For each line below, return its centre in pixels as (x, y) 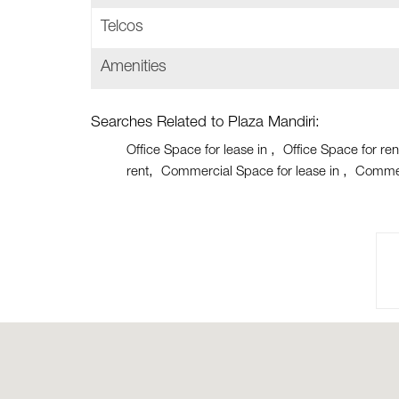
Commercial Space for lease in (252, 172)
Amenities (134, 68)
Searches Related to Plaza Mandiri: (205, 123)
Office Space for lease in (199, 151)
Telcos (122, 28)
